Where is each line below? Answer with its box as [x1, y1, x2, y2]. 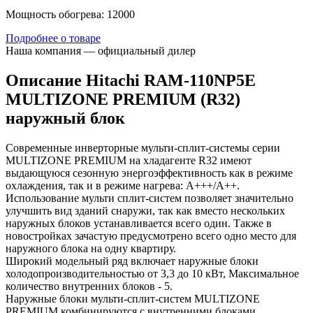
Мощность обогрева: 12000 [6, 8, 135, 20]
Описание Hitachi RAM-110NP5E [6, 71, 256, 89]
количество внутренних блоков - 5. [6, 279, 173, 292]
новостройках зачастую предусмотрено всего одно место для [6, 229, 296, 242]
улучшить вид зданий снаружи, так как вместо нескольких [6, 204, 285, 217]
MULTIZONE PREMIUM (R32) [6, 89, 240, 108]
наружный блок [6, 108, 125, 127]
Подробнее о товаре [6, 31, 101, 44]
